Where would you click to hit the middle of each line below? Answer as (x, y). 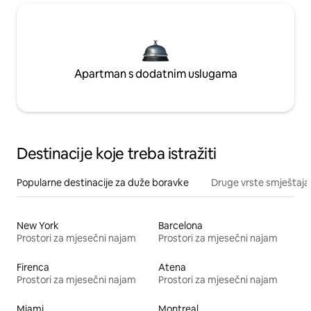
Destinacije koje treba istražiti (117, 153)
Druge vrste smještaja (260, 182)
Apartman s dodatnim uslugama (155, 74)
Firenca (33, 267)
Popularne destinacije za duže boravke (103, 182)
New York (38, 225)
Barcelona (180, 225)
